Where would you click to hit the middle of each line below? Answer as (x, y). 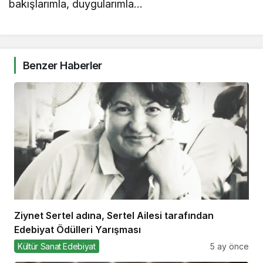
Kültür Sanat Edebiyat (57, 246)
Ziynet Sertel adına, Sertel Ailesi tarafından (114, 215)
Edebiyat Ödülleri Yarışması (77, 229)
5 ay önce (230, 246)
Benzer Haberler (63, 65)
